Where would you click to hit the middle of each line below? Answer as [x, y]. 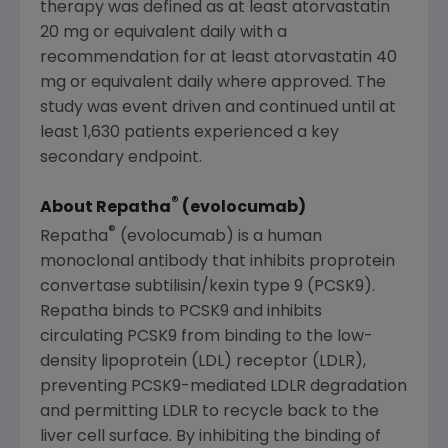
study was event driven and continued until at [218, 108]
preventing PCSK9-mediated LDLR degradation [223, 386]
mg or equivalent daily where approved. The [213, 83]
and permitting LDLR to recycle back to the [209, 411]
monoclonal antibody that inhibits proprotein [217, 261]
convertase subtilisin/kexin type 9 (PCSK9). [207, 286]
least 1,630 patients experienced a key [189, 133]
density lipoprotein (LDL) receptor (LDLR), [203, 361]
